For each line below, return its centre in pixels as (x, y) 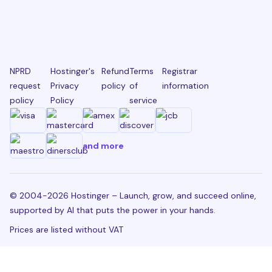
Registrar (179, 71)
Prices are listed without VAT (66, 229)
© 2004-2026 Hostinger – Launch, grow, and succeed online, (133, 195)
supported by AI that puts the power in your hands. (113, 210)
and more (103, 145)
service (143, 100)
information (185, 85)
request (25, 85)
